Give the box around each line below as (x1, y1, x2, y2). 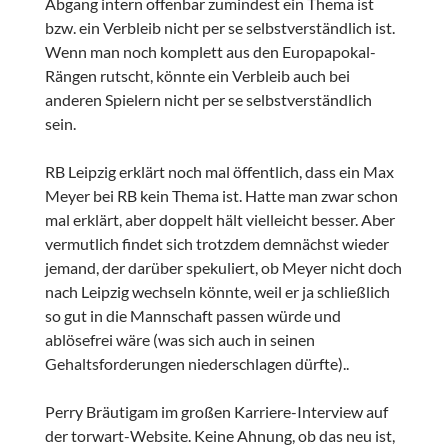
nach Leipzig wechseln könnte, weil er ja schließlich (44, 282, 390, 302)
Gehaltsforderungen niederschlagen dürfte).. (44, 354, 349, 374)
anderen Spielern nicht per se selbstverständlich (44, 90, 372, 110)
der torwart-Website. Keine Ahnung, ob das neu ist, (44, 426, 395, 446)
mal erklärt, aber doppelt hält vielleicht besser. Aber (44, 210, 395, 230)
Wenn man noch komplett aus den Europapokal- (44, 42, 376, 62)
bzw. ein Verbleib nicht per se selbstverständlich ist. (44, 18, 395, 38)
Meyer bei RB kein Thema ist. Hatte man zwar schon (44, 186, 398, 206)
